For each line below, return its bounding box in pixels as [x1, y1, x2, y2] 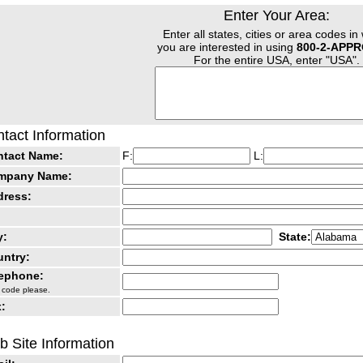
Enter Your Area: [224, 7, 330, 24]
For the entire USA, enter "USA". [194, 53, 360, 67]
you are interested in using [157, 41, 297, 54]
